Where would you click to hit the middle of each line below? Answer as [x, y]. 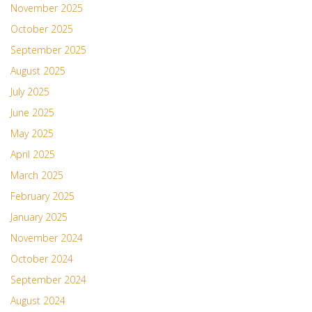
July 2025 [30, 92]
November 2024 [47, 238]
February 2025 [42, 196]
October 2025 [42, 29]
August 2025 [38, 71]
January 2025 [39, 217]
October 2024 [42, 259]
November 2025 [47, 8]
